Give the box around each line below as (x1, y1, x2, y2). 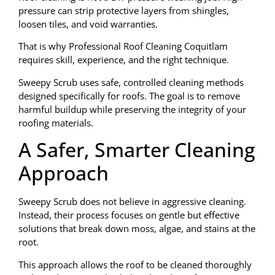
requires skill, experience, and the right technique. (18, 53, 229, 66)
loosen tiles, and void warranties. (18, 18, 158, 31)
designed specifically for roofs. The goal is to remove (18, 89, 240, 102)
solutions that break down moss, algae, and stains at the (18, 222, 255, 235)
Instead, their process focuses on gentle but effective (18, 209, 239, 222)
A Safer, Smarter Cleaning (18, 136, 255, 163)
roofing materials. (18, 116, 93, 129)
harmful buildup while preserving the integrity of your (18, 103, 246, 115)
